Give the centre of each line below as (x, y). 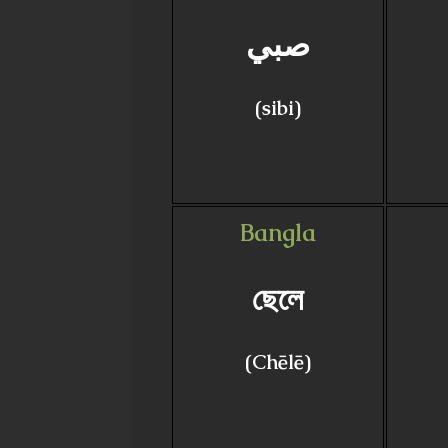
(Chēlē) (277, 362)
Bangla (277, 232)
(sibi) (277, 108)
